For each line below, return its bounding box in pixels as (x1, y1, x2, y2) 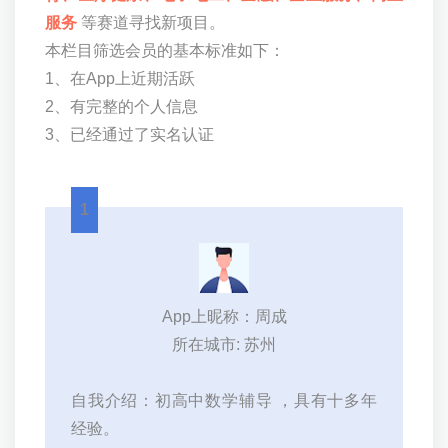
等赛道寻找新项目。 (81, 14, 225, 32)
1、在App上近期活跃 (45, 70, 195, 88)
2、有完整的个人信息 (45, 98, 198, 116)
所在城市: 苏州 (172, 336, 276, 354)
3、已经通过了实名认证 (45, 126, 214, 144)
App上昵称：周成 (161, 308, 287, 326)
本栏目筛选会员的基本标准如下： (45, 42, 285, 60)
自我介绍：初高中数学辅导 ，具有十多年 (71, 392, 377, 410)
